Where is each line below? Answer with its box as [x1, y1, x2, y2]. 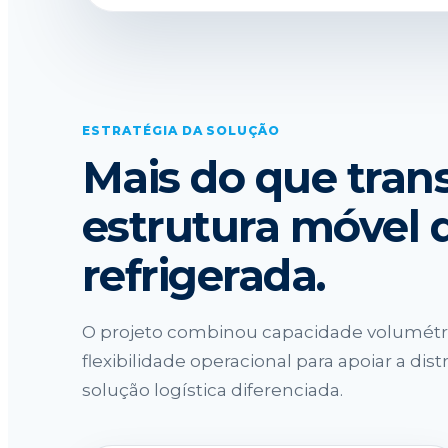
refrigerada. [82, 248, 325, 302]
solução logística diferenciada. [82, 379, 343, 400]
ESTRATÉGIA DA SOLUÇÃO [82, 122, 281, 138]
